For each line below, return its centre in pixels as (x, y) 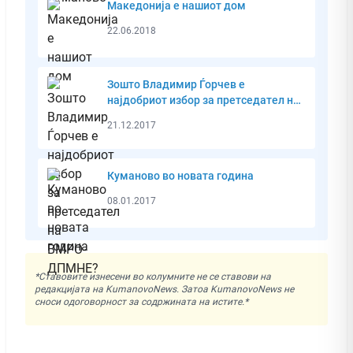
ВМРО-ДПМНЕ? (148, 115)
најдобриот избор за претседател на (203, 100)
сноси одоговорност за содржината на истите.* (141, 301)
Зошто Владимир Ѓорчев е (176, 84)
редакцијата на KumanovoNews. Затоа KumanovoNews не (164, 289)
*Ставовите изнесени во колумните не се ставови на (153, 276)
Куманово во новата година (180, 175)
